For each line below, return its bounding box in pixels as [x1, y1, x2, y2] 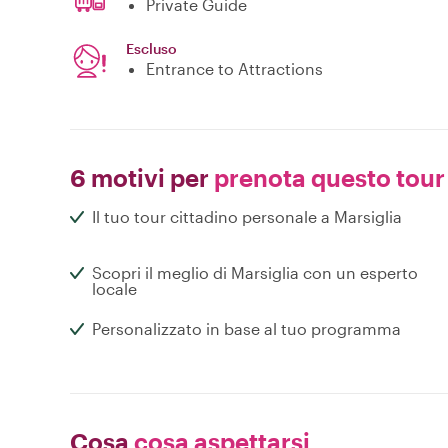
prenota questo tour [209, 163, 445, 193]
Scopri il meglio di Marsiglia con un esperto [92, 263, 418, 283]
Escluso [126, 40, 177, 58]
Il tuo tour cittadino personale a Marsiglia [92, 207, 402, 227]
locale [92, 279, 137, 299]
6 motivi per [70, 163, 209, 193]
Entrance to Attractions [146, 59, 323, 79]
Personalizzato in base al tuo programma [92, 319, 401, 339]
